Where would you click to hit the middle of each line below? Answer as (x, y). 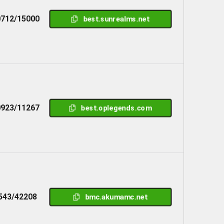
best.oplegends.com (116, 108)
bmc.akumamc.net (116, 197)
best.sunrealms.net (116, 19)
